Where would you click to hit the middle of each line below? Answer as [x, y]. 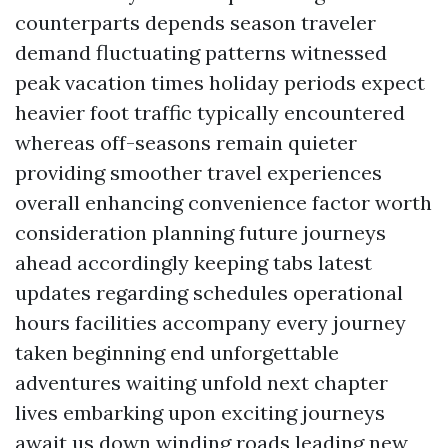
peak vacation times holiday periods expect [220, 82]
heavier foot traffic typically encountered [210, 112]
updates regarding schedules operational [209, 292]
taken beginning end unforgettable [177, 352]
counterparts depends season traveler [195, 22]
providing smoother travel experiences [198, 172]
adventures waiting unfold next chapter [201, 382]
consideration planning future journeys [200, 232]
